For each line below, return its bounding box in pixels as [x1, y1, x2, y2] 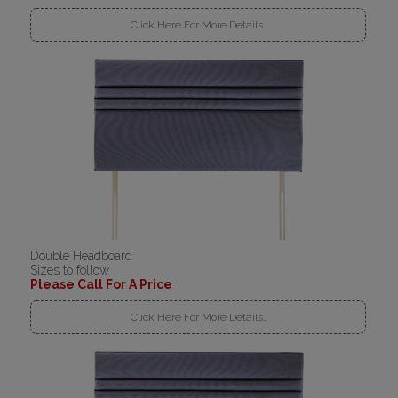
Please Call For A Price [30, 276, 173, 291]
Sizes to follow [30, 262, 110, 277]
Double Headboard [30, 248, 133, 263]
